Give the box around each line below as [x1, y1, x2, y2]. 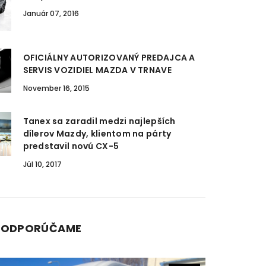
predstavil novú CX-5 [23, 140, 119, 152]
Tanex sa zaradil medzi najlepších [23, 115, 176, 127]
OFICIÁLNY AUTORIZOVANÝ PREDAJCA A [23, 51, 195, 64]
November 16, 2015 [23, 83, 90, 93]
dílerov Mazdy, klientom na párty [23, 127, 172, 140]
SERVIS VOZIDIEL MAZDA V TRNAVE [23, 64, 172, 76]
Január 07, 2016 [23, 8, 79, 18]
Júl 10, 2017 [23, 159, 62, 169]
